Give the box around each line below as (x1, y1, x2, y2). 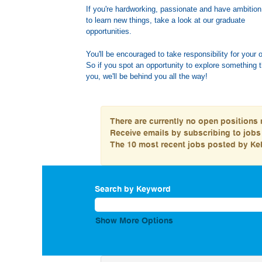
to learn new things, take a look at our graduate (86, 16, 246, 25)
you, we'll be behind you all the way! (86, 72, 208, 81)
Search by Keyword (95, 184, 171, 194)
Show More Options (95, 215, 173, 225)
